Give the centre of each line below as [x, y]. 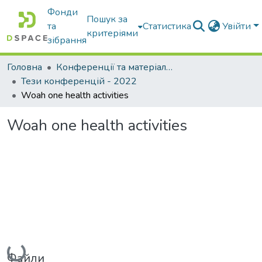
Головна [25, 67]
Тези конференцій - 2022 [79, 81]
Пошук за [107, 19]
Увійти [238, 26]
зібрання [67, 40]
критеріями [113, 33]
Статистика [167, 26]
